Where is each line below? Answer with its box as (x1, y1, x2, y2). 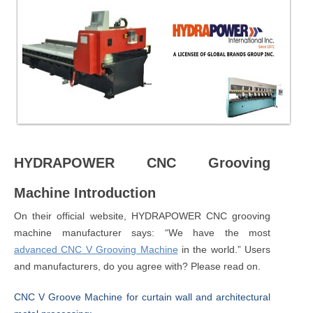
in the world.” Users (177, 243, 271, 255)
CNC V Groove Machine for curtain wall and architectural (14, 291, 271, 303)
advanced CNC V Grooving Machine (14, 243, 178, 255)
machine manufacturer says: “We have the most (14, 226, 271, 238)
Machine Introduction (14, 184, 156, 201)
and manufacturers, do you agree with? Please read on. (14, 260, 261, 272)
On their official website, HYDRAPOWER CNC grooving (14, 210, 271, 221)
